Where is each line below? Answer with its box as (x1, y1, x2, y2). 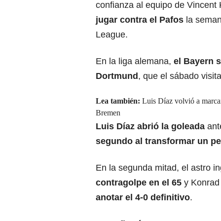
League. (96, 30, 128, 40)
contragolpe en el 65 (96, 178, 184, 188)
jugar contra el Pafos (96, 15, 184, 25)
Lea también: (96, 97, 140, 106)
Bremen (96, 109, 120, 117)
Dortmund (96, 71, 138, 81)
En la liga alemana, (96, 56, 174, 67)
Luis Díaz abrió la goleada (96, 121, 205, 132)
